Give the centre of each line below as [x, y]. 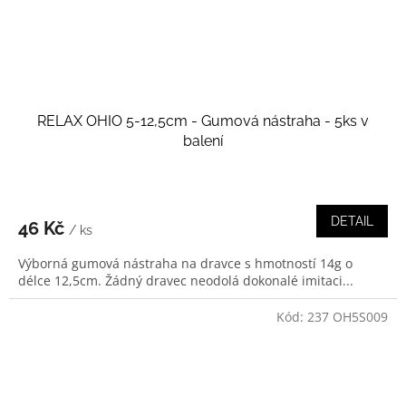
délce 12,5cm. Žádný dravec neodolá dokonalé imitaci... [186, 280]
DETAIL [352, 221]
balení [203, 140]
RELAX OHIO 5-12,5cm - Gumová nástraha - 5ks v [203, 121]
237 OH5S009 [348, 316]
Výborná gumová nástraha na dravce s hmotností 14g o [185, 263]
